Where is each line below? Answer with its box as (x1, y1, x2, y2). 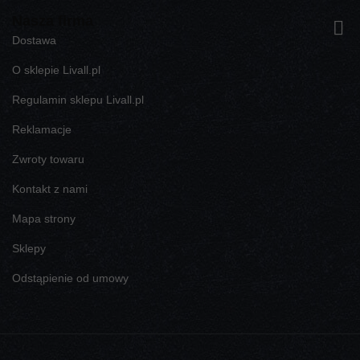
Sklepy (12, 241, 46, 255)
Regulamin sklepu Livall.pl (12, 92, 144, 106)
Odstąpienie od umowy (12, 271, 129, 284)
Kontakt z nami (12, 182, 88, 195)
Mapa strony (12, 211, 76, 225)
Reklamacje (12, 122, 72, 136)
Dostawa (12, 33, 56, 47)
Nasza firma (12, 12, 93, 29)
